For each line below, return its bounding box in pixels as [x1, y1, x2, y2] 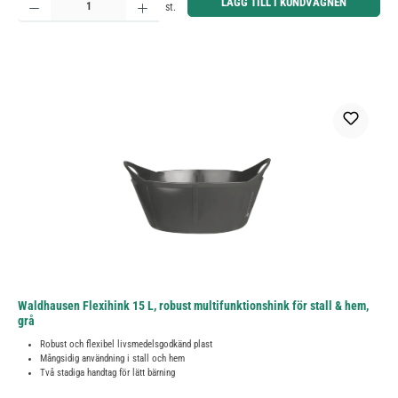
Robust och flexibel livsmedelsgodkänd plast [40, 338, 212, 351]
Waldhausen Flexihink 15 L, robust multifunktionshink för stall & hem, [18, 298, 369, 314]
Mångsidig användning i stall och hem [40, 353, 185, 365]
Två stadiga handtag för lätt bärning [40, 367, 175, 379]
